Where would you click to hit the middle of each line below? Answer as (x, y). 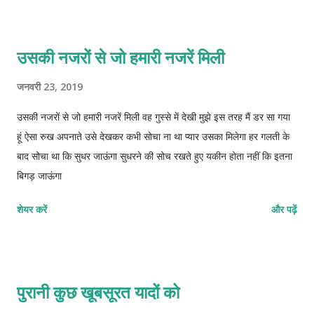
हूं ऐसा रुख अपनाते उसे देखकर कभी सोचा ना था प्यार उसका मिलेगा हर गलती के (153, 137)
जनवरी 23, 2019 (50, 87)
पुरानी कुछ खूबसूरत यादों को (98, 292)
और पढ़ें (284, 209)
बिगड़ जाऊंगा (39, 176)
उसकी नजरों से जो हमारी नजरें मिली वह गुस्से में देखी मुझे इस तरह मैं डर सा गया (153, 117)
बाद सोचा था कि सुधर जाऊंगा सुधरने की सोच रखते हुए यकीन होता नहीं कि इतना (155, 156)
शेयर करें (32, 209)
